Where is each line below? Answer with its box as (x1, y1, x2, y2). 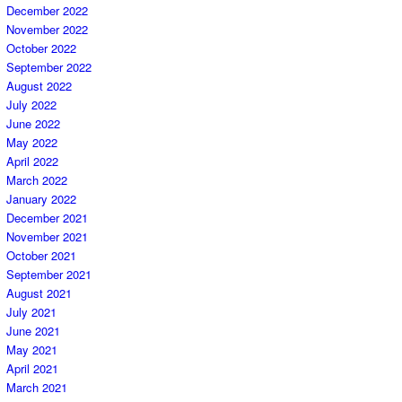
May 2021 (6, 341, 57, 359)
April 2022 (6, 153, 58, 170)
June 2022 (6, 115, 60, 133)
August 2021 (6, 284, 72, 302)
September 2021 (6, 266, 92, 284)
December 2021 (6, 209, 88, 227)
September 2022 (6, 58, 92, 76)
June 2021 (6, 322, 60, 340)
